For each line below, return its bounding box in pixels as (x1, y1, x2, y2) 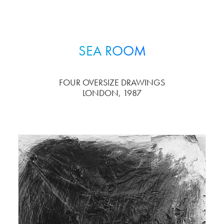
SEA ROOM (78, 42, 146, 59)
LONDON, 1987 (82, 87, 141, 98)
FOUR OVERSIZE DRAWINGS (59, 76, 165, 88)
